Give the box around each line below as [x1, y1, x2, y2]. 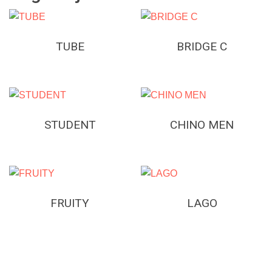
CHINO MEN [170, 117, 234, 132]
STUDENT [44, 117, 96, 132]
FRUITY [50, 195, 90, 210]
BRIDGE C [177, 39, 228, 53]
